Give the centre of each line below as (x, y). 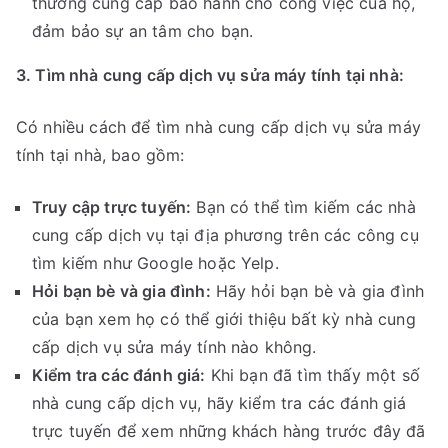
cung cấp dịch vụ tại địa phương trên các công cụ (225, 235)
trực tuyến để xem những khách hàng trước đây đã (229, 431)
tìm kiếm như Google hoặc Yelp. (155, 263)
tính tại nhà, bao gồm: (100, 155)
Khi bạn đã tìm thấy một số (312, 375)
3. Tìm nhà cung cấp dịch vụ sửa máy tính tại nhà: (210, 75)
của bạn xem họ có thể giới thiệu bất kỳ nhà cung (224, 319)
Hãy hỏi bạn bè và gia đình (317, 291)
